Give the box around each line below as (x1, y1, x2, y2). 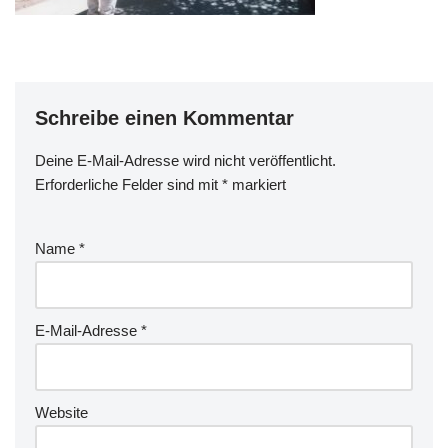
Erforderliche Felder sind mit (35, 175, 222, 193)
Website (35, 403, 88, 421)
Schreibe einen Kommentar (35, 106, 294, 129)
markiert (228, 175, 286, 193)
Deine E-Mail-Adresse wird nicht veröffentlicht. (35, 151, 336, 169)
